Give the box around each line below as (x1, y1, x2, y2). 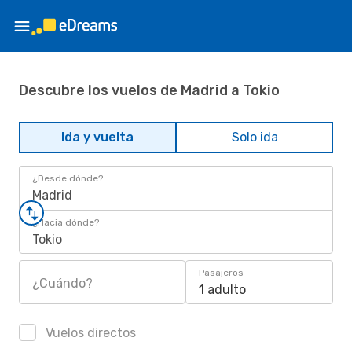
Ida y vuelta (61, 130, 134, 145)
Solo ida (231, 130, 278, 145)
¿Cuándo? (32, 276, 93, 291)
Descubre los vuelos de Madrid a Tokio (19, 81, 280, 99)
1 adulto (199, 282, 246, 297)
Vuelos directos (42, 325, 136, 340)
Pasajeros (199, 267, 244, 278)
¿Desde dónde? (32, 173, 103, 184)
